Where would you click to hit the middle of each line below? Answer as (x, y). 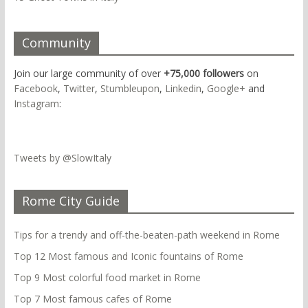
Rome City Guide (70, 200)
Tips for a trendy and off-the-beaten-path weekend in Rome (146, 234)
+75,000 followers (203, 73)
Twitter (79, 88)
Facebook (35, 88)
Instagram (36, 103)
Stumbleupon (130, 88)
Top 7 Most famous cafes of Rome (92, 298)
